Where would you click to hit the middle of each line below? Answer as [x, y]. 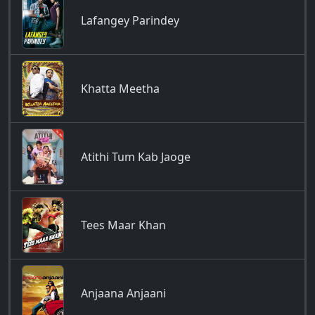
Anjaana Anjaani [123, 293]
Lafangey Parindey [130, 20]
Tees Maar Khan [123, 225]
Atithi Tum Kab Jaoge [136, 157]
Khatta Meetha [120, 89]
